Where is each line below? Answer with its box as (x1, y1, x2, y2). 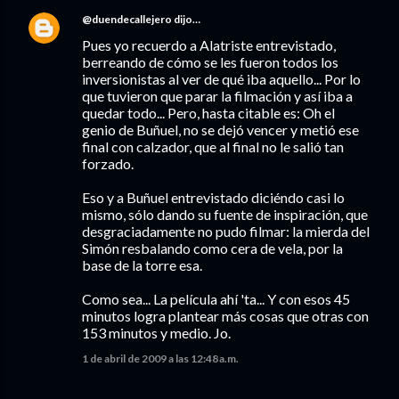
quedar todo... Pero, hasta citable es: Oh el (82, 104, 335, 121)
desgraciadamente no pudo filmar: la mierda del (82, 223, 370, 240)
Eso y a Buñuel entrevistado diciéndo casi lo (82, 189, 345, 206)
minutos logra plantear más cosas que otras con (82, 307, 369, 324)
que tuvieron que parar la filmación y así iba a (82, 87, 353, 104)
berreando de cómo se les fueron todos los (82, 53, 338, 70)
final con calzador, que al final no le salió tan (82, 138, 344, 155)
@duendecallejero (82, 12, 172, 26)
